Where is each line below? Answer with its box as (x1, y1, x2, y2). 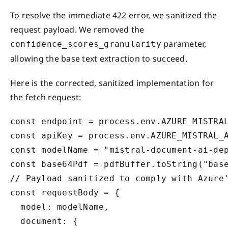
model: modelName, (10, 202, 109, 212)
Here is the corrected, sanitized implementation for (10, 77, 214, 89)
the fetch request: (10, 91, 81, 103)
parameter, (161, 38, 207, 49)
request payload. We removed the (10, 23, 145, 35)
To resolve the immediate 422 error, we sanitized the (10, 9, 217, 21)
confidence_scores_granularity (10, 39, 161, 49)
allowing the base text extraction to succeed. (10, 52, 187, 64)
